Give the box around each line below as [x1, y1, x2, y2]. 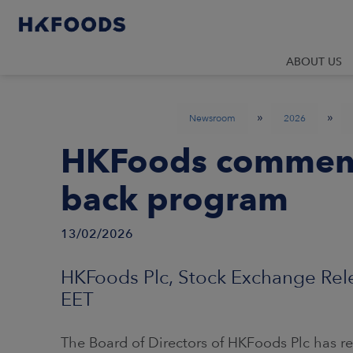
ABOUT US [286, 55, 342, 68]
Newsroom [189, 113, 236, 124]
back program [61, 179, 288, 218]
